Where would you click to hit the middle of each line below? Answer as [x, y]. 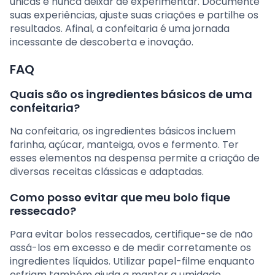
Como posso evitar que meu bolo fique [120, 197]
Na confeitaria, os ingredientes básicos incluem [123, 131]
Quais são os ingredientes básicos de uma [131, 94]
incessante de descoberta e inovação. [102, 42]
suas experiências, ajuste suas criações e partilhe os [134, 15]
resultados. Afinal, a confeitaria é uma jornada [120, 28]
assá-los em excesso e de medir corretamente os [130, 247]
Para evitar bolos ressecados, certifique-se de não [131, 234]
